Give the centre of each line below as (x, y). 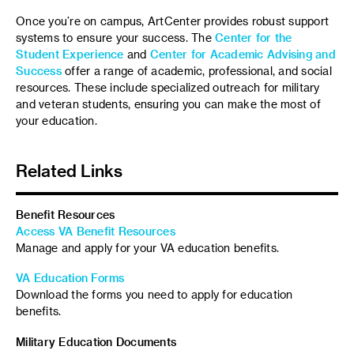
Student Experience (70, 54)
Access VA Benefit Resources (96, 231)
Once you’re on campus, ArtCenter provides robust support (172, 21)
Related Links (69, 170)
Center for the (254, 37)
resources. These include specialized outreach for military (168, 87)
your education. (56, 120)
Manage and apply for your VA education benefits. (147, 247)
